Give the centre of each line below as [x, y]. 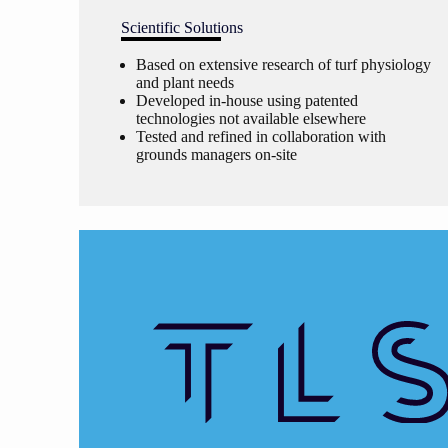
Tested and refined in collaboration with [261, 136]
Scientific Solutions [182, 27]
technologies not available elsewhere [251, 118]
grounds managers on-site [217, 154]
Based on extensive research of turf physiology [284, 64]
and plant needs [185, 82]
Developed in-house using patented [247, 100]
